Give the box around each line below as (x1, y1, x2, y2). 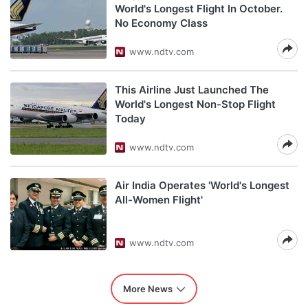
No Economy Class (115, 16, 208, 30)
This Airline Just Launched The (115, 83, 269, 96)
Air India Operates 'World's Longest (115, 179, 289, 192)
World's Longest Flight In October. (115, 2, 283, 15)
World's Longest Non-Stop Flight (115, 98, 276, 111)
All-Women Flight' (115, 193, 203, 206)
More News (123, 283, 173, 294)
